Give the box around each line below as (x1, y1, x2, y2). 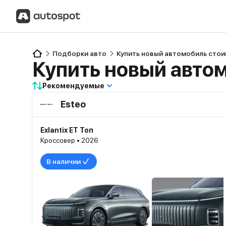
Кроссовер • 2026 (40, 136, 98, 144)
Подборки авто (52, 49, 106, 58)
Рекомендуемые (42, 82, 104, 90)
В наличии (46, 157, 81, 165)
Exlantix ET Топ (40, 126, 93, 134)
